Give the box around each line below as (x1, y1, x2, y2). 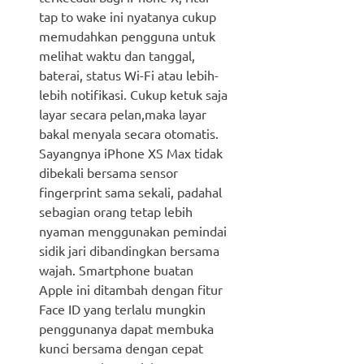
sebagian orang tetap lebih (39, 203, 193, 220)
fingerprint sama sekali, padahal (39, 184, 222, 201)
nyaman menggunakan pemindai (39, 223, 227, 240)
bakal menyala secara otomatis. (39, 125, 219, 142)
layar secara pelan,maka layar (39, 106, 206, 123)
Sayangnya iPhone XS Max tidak (39, 145, 223, 162)
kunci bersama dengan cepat (39, 340, 203, 357)
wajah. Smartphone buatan (39, 262, 193, 279)
